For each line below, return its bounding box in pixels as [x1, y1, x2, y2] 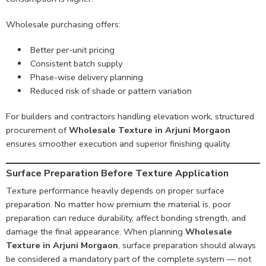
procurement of [6, 123, 69, 136]
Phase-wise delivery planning [30, 71, 143, 83]
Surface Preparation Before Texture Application [6, 167, 229, 180]
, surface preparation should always [118, 239, 256, 252]
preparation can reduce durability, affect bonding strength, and [6, 212, 246, 224]
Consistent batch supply [30, 57, 122, 69]
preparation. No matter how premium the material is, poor [6, 198, 231, 211]
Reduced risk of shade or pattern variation [30, 84, 192, 97]
